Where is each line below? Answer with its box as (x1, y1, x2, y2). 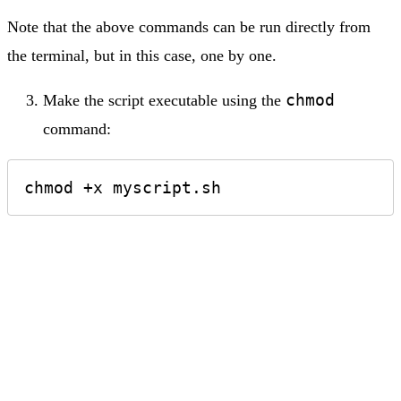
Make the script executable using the (43, 91, 286, 110)
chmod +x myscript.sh (24, 177, 221, 197)
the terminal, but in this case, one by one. (7, 47, 277, 65)
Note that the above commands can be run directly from (7, 18, 371, 37)
